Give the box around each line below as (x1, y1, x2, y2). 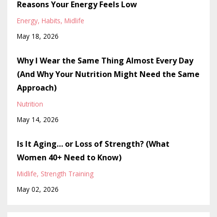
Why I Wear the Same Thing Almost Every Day (17, 55, 193, 66)
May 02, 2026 (17, 184, 59, 194)
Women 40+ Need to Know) (17, 152, 122, 163)
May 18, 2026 (17, 31, 59, 41)
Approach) (17, 82, 57, 93)
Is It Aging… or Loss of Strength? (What (17, 138, 170, 149)
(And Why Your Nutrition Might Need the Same (17, 68, 200, 79)
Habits (42, 15, 61, 25)
